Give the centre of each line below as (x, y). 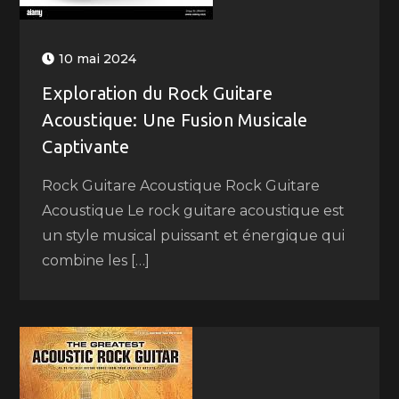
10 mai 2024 (98, 59)
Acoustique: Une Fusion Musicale (175, 120)
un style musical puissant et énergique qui (194, 236)
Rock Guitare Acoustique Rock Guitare (181, 186)
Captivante (86, 147)
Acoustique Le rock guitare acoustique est (194, 211)
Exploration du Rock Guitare (157, 93)
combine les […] (96, 261)
